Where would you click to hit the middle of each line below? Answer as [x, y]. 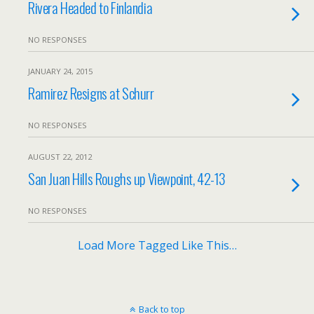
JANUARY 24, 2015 [60, 71]
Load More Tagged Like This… [157, 245]
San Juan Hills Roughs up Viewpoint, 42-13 [127, 178]
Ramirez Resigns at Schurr [91, 93]
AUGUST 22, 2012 [60, 157]
